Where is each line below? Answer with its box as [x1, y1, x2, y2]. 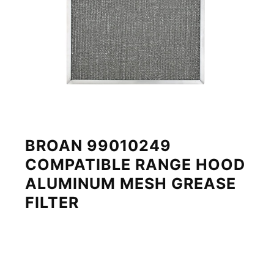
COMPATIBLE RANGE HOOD [25, 155, 246, 174]
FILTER [25, 193, 80, 212]
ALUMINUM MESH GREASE [25, 174, 237, 193]
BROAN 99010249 [25, 136, 172, 155]
